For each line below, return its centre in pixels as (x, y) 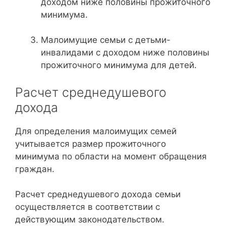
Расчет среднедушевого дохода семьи (98, 194)
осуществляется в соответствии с (88, 207)
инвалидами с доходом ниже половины (125, 52)
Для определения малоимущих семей (96, 131)
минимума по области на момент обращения (111, 156)
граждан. (35, 169)
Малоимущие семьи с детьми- (106, 40)
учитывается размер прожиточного (91, 144)
